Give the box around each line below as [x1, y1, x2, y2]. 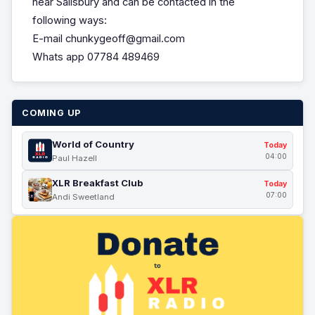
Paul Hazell [52, 153, 98, 163]
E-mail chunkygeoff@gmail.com [32, 32, 185, 45]
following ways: [32, 13, 107, 27]
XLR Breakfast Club [52, 177, 143, 189]
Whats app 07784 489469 [32, 50, 160, 63]
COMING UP [22, 107, 82, 118]
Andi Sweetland [52, 192, 115, 202]
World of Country [52, 138, 135, 150]
